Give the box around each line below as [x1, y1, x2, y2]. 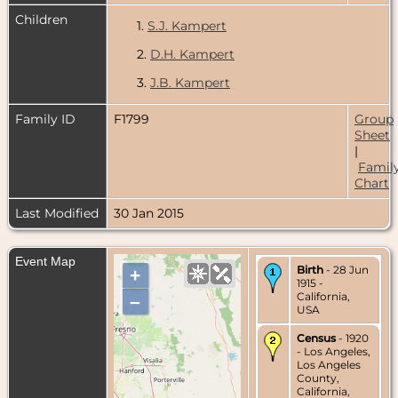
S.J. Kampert [147, 17, 227, 34]
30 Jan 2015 [114, 204, 184, 221]
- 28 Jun [323, 262, 369, 276]
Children [15, 11, 71, 28]
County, [297, 370, 339, 385]
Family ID [15, 110, 76, 127]
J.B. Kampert [150, 74, 230, 91]
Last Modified [15, 204, 99, 221]
